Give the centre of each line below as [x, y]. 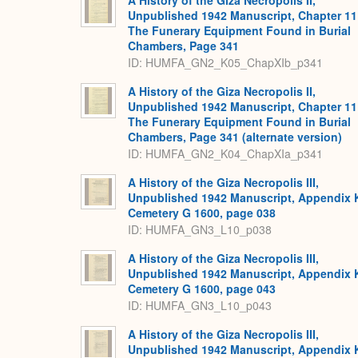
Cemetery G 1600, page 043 [202, 289]
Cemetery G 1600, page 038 [202, 213]
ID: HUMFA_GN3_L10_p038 [200, 229]
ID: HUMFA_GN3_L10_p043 [200, 305]
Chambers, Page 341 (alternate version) [235, 137]
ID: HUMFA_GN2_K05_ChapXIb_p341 [225, 62]
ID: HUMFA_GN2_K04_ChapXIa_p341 [225, 153]
